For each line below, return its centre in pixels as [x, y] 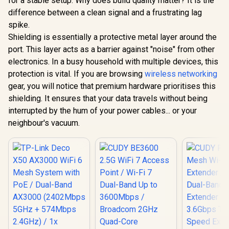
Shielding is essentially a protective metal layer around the [112, 37]
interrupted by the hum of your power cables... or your [102, 110]
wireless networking [181, 74]
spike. [19, 25]
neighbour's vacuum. [44, 123]
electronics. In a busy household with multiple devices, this [113, 61]
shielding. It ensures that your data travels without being [108, 98]
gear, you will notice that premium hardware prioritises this [112, 86]
